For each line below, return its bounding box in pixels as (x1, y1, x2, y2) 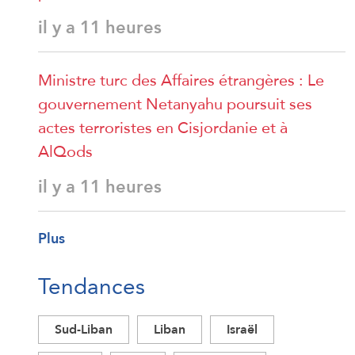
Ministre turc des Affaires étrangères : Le (38, 64, 324, 95)
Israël (227, 317, 258, 341)
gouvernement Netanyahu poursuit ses (38, 88, 312, 119)
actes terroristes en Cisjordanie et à (38, 112, 288, 143)
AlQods (38, 136, 93, 166)
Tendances (38, 265, 145, 307)
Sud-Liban (55, 317, 113, 341)
